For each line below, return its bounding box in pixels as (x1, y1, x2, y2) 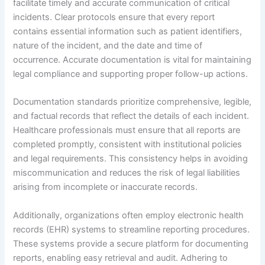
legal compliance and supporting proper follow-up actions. (13, 68, 248, 79)
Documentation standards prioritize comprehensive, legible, (13, 96, 252, 108)
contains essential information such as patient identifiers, (13, 25, 243, 37)
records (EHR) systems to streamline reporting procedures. (13, 224, 250, 235)
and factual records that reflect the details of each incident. (13, 111, 250, 122)
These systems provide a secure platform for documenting (13, 238, 249, 249)
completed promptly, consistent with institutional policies (13, 139, 243, 150)
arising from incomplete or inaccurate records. (13, 182, 198, 193)
